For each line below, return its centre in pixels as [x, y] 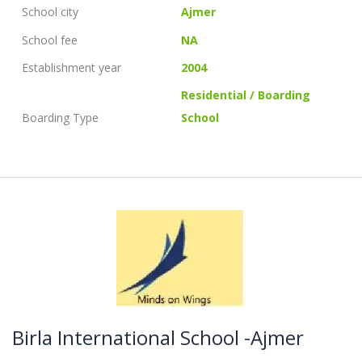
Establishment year [72, 67]
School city [50, 12]
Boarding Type [60, 118]
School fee [50, 40]
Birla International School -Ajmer [158, 337]
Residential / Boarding [246, 95]
